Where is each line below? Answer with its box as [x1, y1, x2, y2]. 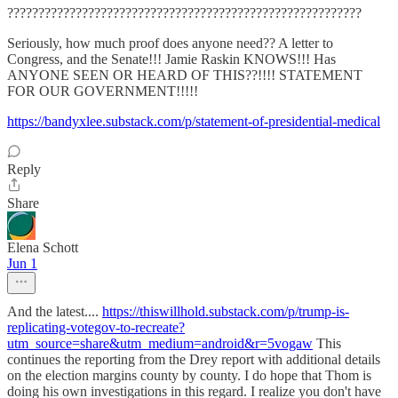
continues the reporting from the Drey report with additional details [7, 352, 380, 367]
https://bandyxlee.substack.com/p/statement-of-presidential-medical [7, 114, 380, 129]
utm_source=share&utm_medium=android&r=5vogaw [7, 336, 313, 351]
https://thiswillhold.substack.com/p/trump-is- [102, 304, 349, 319]
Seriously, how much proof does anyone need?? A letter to [7, 36, 333, 51]
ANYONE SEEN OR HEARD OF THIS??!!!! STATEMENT [7, 68, 362, 83]
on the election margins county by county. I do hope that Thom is [7, 368, 371, 383]
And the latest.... [7, 304, 102, 319]
